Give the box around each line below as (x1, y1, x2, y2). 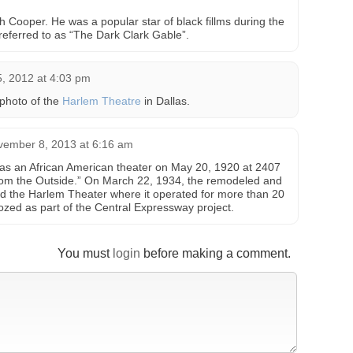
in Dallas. (141, 95, 190, 107)
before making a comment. (140, 247, 291, 260)
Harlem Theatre (62, 95, 141, 107)
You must (58, 247, 113, 260)
